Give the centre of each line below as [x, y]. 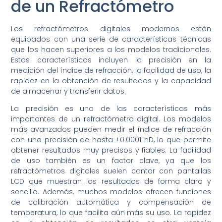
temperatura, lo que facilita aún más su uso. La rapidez [111, 213]
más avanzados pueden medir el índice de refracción [111, 130]
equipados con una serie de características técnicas [111, 39]
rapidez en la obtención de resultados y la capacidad [111, 81]
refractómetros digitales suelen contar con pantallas [111, 171]
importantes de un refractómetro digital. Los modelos [111, 119]
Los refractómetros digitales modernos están [111, 28]
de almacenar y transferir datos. [69, 91]
